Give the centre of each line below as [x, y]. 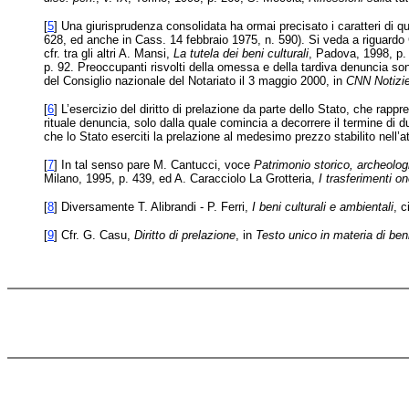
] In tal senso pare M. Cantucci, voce [154, 165]
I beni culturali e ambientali [323, 207]
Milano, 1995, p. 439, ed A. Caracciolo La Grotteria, [181, 178]
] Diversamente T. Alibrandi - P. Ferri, [153, 207]
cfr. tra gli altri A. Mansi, [109, 53]
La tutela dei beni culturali [241, 53]
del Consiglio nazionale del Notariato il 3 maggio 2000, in [195, 81]
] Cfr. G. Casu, [94, 235]
